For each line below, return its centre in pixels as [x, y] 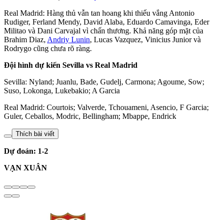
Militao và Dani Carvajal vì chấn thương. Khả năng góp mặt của [104, 31]
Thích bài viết [35, 134]
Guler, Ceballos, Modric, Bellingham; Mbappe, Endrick [90, 116]
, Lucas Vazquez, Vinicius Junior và [145, 40]
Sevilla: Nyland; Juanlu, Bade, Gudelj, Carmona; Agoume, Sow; [104, 82]
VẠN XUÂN [26, 168]
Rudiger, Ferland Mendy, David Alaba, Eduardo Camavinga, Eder [107, 22]
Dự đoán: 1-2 [26, 151]
